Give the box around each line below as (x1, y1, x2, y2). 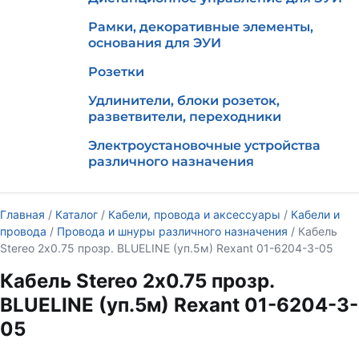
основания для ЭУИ (88, 35, 221, 50)
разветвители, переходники (88, 109, 281, 124)
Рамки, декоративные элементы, (88, 19, 313, 34)
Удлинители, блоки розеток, (88, 93, 280, 108)
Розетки (88, 64, 144, 79)
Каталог (55, 208, 98, 221)
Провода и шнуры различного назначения (57, 224, 288, 238)
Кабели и (291, 208, 340, 221)
